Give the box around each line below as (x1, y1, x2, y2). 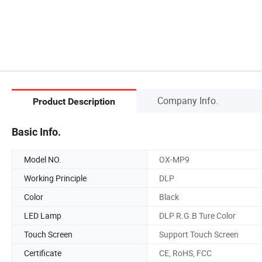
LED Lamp (24, 209, 61, 221)
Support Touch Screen (159, 228, 239, 240)
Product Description (33, 96, 115, 108)
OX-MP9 (159, 153, 189, 165)
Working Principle (24, 172, 87, 184)
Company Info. (157, 94, 218, 107)
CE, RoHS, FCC (159, 247, 212, 258)
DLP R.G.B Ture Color (159, 209, 236, 221)
